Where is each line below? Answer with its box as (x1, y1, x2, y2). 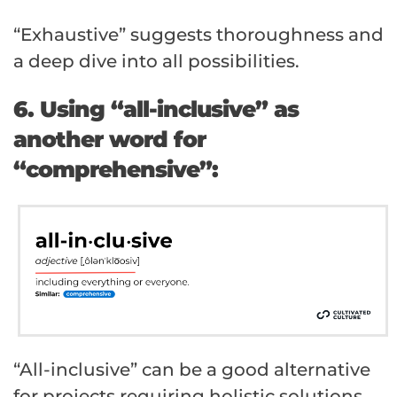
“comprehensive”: (13, 155, 218, 183)
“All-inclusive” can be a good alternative (13, 359, 370, 381)
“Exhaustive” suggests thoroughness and (13, 23, 384, 45)
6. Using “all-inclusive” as (13, 95, 299, 122)
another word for (13, 125, 206, 152)
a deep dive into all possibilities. (13, 50, 300, 72)
